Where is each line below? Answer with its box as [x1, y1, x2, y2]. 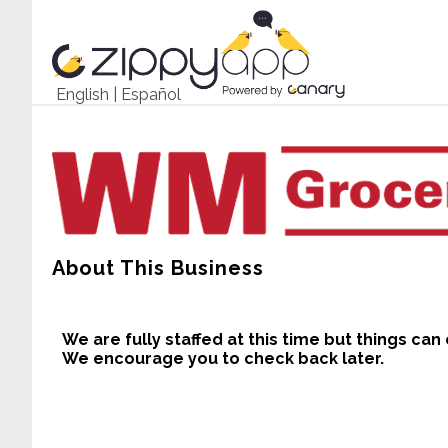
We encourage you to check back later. [62, 349, 384, 368]
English [56, 85, 109, 104]
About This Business [52, 256, 264, 280]
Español [121, 85, 181, 104]
